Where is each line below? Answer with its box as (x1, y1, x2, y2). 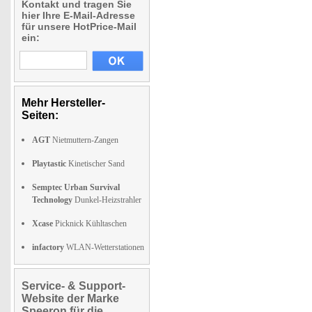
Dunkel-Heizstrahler (72, 195, 141, 205)
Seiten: (22, 109, 58, 121)
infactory (32, 242, 64, 252)
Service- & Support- (22, 280, 125, 292)
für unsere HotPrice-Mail (22, 21, 136, 32)
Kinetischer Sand (66, 159, 125, 169)
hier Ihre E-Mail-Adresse (22, 10, 135, 21)
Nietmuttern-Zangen (50, 135, 118, 145)
